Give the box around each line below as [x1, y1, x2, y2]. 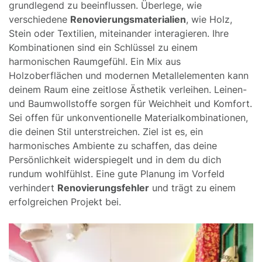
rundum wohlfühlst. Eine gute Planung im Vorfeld [9, 167, 225, 180]
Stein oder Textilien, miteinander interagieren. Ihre [9, 27, 229, 39]
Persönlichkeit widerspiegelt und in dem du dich [9, 153, 221, 166]
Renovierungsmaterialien [70, 13, 186, 25]
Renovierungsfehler [57, 181, 149, 194]
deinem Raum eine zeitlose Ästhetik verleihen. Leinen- [9, 83, 247, 95]
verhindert [9, 181, 57, 194]
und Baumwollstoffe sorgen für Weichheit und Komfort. [9, 97, 252, 109]
